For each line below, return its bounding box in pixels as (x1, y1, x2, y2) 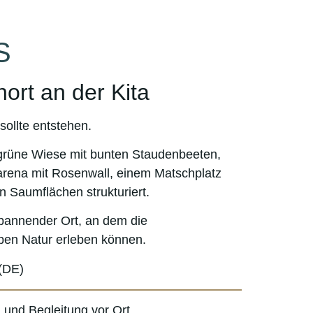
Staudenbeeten (132, 147, 218, 161)
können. (101, 233, 147, 247)
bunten (90, 147, 129, 161)
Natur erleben (22, 233, 102, 247)
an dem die (82, 214, 148, 228)
